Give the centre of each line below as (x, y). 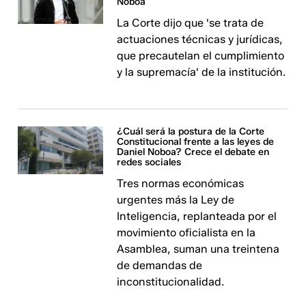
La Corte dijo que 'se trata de (191, 23)
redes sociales (149, 162)
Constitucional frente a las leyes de (196, 142)
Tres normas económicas (181, 183)
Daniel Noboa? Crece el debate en (193, 152)
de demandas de (160, 265)
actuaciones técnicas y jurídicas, (200, 39)
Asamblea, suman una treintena (198, 249)
